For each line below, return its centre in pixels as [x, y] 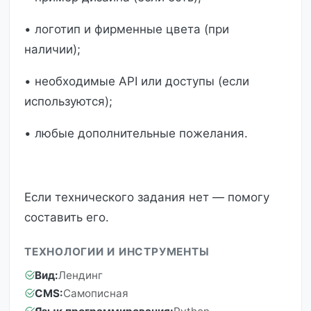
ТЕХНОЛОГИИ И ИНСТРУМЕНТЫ [117, 251]
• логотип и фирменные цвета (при [127, 30]
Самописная [96, 294]
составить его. [67, 218]
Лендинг [81, 276]
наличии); [52, 50]
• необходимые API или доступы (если [137, 82]
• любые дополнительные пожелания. [136, 134]
